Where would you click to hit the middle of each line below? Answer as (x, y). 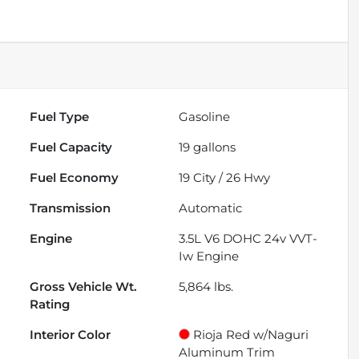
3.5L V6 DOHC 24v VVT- (248, 238)
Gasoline (205, 116)
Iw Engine (209, 256)
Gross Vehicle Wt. (84, 286)
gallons (213, 147)
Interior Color (71, 334)
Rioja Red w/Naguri (251, 334)
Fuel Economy (75, 177)
